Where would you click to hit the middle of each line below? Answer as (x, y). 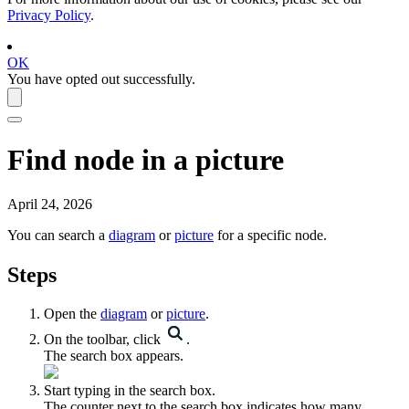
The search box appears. (114, 355)
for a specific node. (272, 235)
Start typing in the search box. (130, 390)
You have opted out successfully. (101, 79)
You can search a (58, 235)
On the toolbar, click (104, 339)
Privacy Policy (49, 16)
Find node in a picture (146, 159)
